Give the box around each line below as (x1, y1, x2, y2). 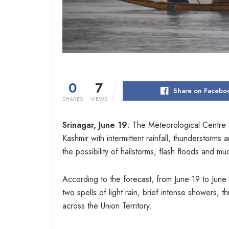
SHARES (62, 94, 83, 103)
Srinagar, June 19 (62, 119, 127, 131)
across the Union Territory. (62, 199, 152, 212)
